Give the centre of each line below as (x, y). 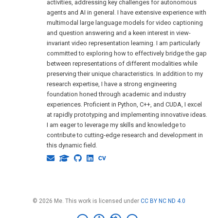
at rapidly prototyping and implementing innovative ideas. (127, 115)
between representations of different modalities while (122, 64)
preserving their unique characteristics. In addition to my (125, 74)
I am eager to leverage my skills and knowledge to (117, 125)
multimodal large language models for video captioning (125, 23)
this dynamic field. (72, 145)
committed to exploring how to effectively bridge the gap (127, 54)
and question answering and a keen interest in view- (119, 33)
